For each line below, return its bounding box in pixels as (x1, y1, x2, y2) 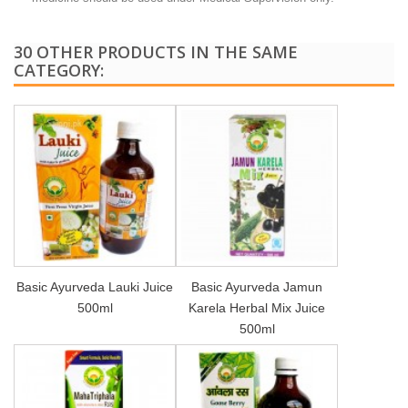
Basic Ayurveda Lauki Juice (16, 279, 173, 294)
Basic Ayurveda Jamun (191, 279, 322, 294)
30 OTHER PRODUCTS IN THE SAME (14, 40, 298, 63)
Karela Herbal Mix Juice (189, 300, 325, 315)
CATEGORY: (14, 58, 104, 81)
